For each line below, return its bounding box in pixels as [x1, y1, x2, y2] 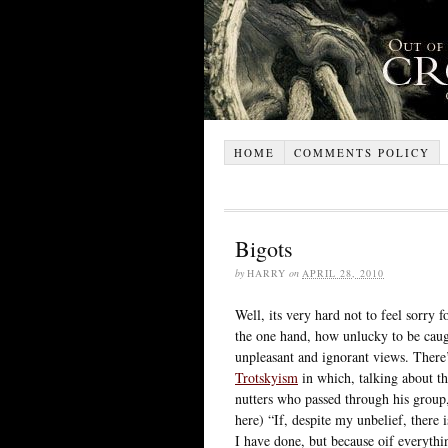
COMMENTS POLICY [293, 144, 430, 160]
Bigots [235, 233, 293, 263]
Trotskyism [235, 367, 298, 387]
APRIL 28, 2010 [302, 265, 384, 280]
